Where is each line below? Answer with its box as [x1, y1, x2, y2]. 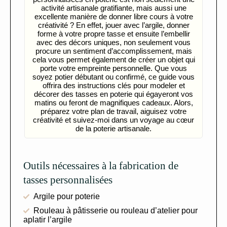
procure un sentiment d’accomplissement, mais [35, 46, 192, 55]
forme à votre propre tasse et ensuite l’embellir [37, 29, 190, 38]
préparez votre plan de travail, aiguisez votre [41, 106, 186, 116]
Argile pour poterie [33, 192, 100, 201]
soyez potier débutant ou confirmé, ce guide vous [32, 72, 195, 81]
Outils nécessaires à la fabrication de [23, 159, 178, 172]
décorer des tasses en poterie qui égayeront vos [34, 89, 193, 98]
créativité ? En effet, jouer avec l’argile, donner [37, 20, 190, 29]
